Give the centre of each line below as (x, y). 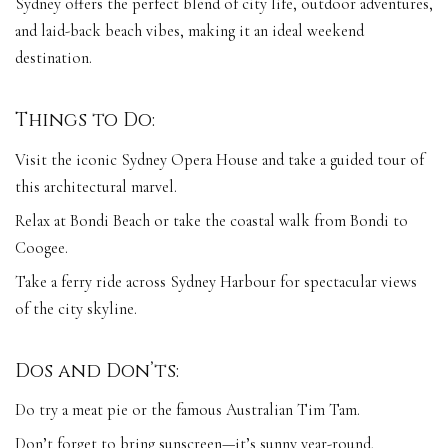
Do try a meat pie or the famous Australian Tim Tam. (187, 410)
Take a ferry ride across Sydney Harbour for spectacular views (216, 281)
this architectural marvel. (96, 186)
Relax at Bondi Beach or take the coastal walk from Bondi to (211, 220)
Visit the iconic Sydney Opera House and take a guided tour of (219, 159)
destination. (53, 58)
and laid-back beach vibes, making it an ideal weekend (189, 31)
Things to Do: (85, 121)
